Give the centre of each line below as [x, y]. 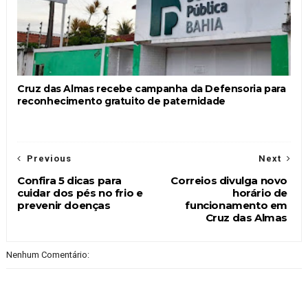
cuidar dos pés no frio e [80, 193]
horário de [260, 193]
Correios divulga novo [229, 180]
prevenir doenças [64, 205]
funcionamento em [236, 205]
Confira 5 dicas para [69, 180]
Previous [49, 158]
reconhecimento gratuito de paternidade [121, 101]
